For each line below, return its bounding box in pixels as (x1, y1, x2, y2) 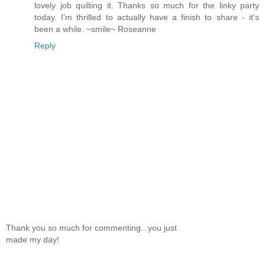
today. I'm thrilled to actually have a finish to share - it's (34, 12, 259, 22)
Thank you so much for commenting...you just (6, 222, 177, 232)
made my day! (6, 234, 59, 244)
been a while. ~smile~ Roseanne (34, 24, 156, 34)
